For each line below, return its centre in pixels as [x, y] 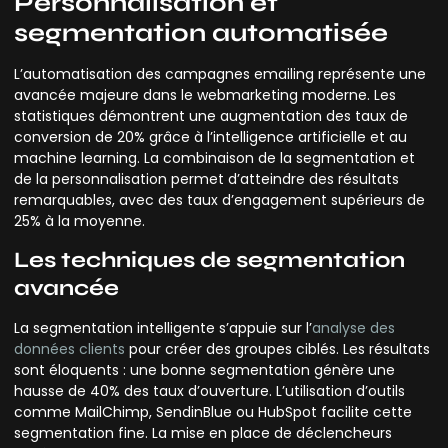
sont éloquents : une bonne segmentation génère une [204, 370]
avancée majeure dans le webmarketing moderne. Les [205, 94]
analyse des [353, 328]
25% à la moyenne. [79, 220]
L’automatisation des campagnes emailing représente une [220, 73]
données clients [69, 349]
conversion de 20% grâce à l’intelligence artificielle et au [210, 136]
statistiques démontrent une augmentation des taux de [211, 115]
